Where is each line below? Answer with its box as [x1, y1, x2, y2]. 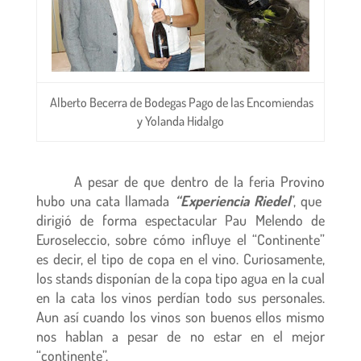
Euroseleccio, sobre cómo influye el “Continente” [35, 230, 326, 248]
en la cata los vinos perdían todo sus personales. [35, 288, 326, 306]
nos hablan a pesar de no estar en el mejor [35, 327, 326, 345]
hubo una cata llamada [35, 192, 175, 210]
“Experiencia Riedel [174, 192, 290, 210]
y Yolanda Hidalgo [136, 113, 224, 129]
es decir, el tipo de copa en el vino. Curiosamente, [35, 250, 326, 268]
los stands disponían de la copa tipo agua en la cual [35, 269, 326, 287]
